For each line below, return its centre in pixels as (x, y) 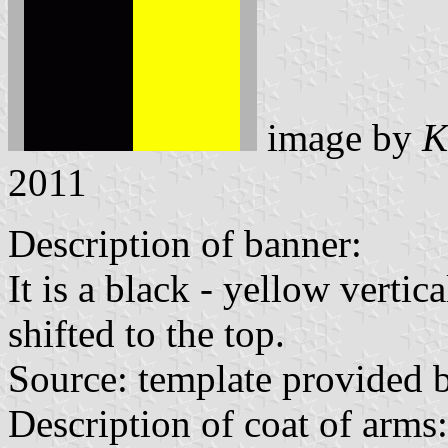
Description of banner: (185, 243)
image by (339, 137)
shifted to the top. (146, 333)
